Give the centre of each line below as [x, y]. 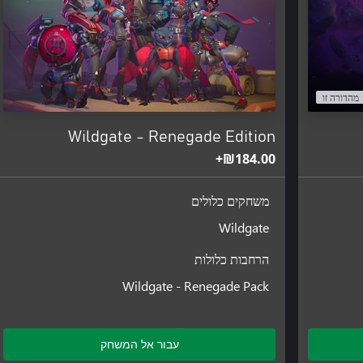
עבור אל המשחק [139, 344]
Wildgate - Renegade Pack [196, 285]
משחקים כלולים [231, 201]
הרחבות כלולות [232, 260]
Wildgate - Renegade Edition [172, 137]
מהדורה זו [340, 98]
